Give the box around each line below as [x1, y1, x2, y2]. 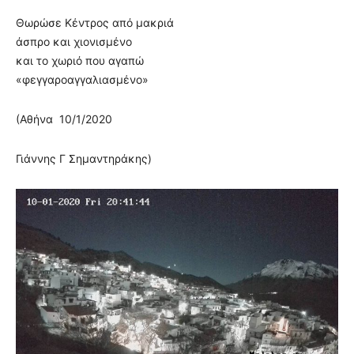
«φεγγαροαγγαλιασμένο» [16, 73, 149, 87]
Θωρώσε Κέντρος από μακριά [16, 16, 174, 30]
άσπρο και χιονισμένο [16, 35, 132, 49]
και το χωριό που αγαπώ [16, 54, 144, 68]
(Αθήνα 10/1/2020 [16, 112, 112, 126]
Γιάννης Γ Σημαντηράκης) [16, 152, 152, 166]
